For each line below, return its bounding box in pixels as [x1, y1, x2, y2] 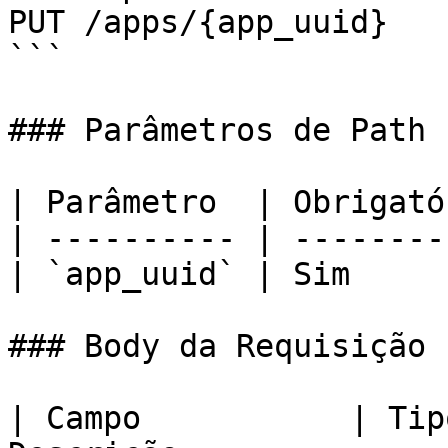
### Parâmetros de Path [8, 112, 426, 148]
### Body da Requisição [8, 328, 426, 364]
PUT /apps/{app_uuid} [8, 4, 388, 40]
